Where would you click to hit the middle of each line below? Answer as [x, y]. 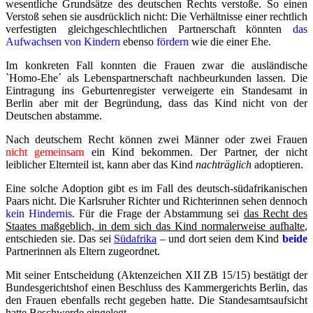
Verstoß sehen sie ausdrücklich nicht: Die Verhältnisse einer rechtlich [156, 17]
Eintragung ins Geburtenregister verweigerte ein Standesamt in [156, 91]
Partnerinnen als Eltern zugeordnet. [83, 252]
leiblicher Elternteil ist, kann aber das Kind [101, 165]
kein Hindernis [39, 214]
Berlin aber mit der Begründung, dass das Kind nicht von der [156, 103]
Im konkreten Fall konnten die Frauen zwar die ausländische [156, 66]
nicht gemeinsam [45, 152]
